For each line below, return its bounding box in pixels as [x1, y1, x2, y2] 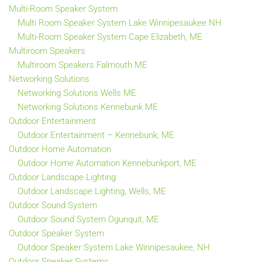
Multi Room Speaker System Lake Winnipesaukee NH [18, 17, 222, 28]
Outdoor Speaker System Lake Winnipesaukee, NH [18, 242, 210, 253]
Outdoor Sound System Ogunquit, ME [18, 213, 159, 225]
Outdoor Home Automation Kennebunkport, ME [18, 157, 196, 168]
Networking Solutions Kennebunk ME [18, 101, 158, 112]
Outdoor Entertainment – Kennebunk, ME [18, 129, 174, 140]
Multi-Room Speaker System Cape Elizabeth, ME [18, 31, 202, 42]
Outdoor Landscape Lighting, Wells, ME [18, 185, 166, 196]
